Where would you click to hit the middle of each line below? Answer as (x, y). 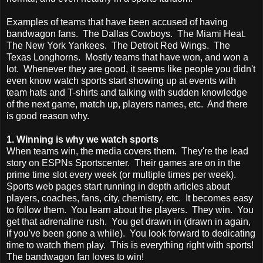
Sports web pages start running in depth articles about (118, 186)
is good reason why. (48, 116)
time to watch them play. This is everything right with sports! (131, 245)
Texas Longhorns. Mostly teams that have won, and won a (127, 57)
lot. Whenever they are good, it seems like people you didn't (131, 69)
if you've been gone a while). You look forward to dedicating (131, 233)
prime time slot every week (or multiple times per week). (122, 174)
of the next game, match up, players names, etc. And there (127, 104)
